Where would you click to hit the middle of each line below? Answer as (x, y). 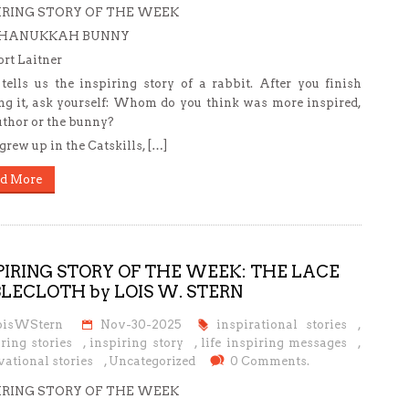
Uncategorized (152, 361)
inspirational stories (282, 325)
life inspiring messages (274, 343)
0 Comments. (269, 361)
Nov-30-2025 (142, 325)
